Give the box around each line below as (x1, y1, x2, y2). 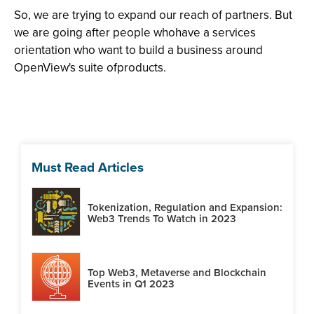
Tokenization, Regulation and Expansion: (88, 199, 282, 215)
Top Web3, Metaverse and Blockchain (88, 264, 266, 280)
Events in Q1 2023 (88, 275, 175, 292)
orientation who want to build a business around (14, 41, 263, 59)
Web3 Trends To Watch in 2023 (88, 210, 236, 226)
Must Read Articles (32, 157, 144, 177)
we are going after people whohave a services (14, 24, 256, 41)
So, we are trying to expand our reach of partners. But (14, 6, 292, 24)
